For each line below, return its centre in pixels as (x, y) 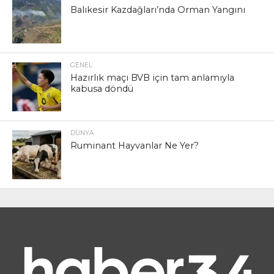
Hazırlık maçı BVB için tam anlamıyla (152, 77)
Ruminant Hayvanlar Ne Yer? (134, 145)
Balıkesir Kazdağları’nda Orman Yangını (157, 9)
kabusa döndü (102, 88)
